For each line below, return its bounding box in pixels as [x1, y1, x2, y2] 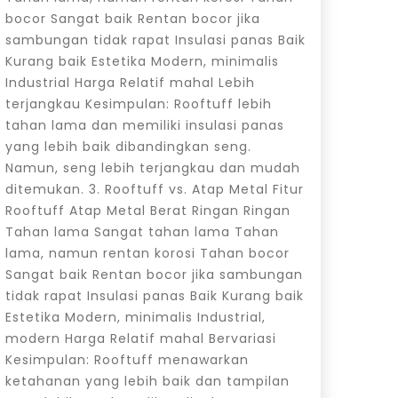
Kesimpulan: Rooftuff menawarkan [4, 350, 249, 369]
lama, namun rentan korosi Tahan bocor [4, 243, 290, 262]
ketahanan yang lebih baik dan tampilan [4, 371, 290, 390]
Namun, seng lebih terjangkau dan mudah [4, 158, 300, 177]
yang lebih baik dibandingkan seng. [4, 137, 251, 155]
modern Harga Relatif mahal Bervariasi [4, 329, 276, 347]
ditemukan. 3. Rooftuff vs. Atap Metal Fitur [4, 179, 304, 198]
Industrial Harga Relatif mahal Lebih [4, 73, 255, 92]
